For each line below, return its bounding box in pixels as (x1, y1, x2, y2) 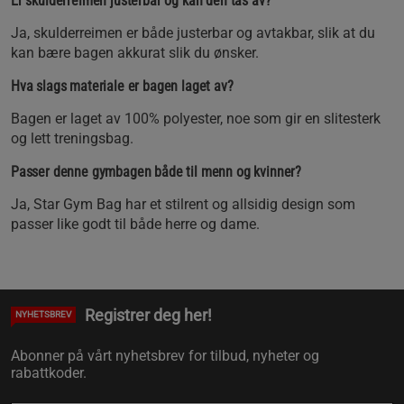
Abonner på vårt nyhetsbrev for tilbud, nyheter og (11, 346, 319, 364)
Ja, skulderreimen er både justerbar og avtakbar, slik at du (11, 23, 375, 41)
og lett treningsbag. (11, 129, 133, 147)
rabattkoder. (11, 363, 87, 381)
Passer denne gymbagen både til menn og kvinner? (11, 162, 302, 180)
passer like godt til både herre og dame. (11, 215, 260, 233)
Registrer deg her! (85, 305, 212, 325)
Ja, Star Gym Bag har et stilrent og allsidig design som (11, 195, 355, 213)
